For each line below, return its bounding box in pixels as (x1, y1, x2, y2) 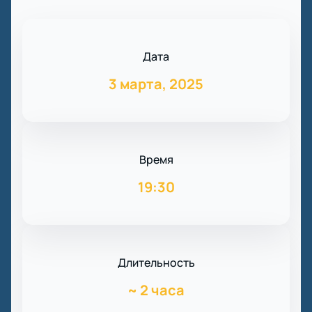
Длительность (117, 255, 195, 271)
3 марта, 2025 (109, 75, 203, 94)
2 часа (140, 281, 185, 300)
